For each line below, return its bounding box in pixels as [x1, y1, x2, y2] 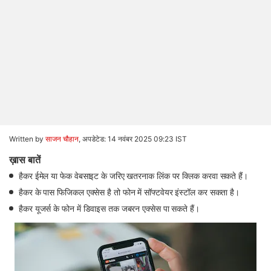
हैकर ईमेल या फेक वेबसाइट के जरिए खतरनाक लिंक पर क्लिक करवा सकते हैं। [19, 171, 248, 181]
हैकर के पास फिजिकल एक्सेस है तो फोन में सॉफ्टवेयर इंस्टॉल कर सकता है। [19, 187, 240, 197]
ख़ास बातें [9, 154, 41, 166]
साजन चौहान [45, 134, 79, 143]
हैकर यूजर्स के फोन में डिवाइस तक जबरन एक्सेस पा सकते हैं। [19, 203, 200, 214]
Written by [9, 134, 45, 143]
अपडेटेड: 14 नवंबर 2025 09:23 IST [82, 134, 187, 143]
